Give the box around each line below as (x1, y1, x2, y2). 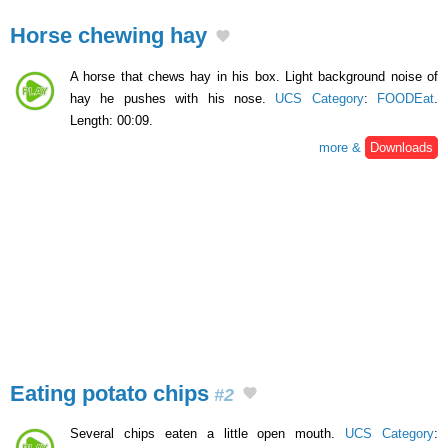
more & (319, 139, 365, 155)
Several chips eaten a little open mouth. (70, 426, 346, 442)
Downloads (370, 139, 433, 155)
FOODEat (377, 90, 434, 106)
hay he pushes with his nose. (70, 90, 276, 106)
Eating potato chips (10, 380, 209, 406)
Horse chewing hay (10, 22, 207, 48)
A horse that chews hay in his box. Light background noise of (70, 68, 438, 84)
